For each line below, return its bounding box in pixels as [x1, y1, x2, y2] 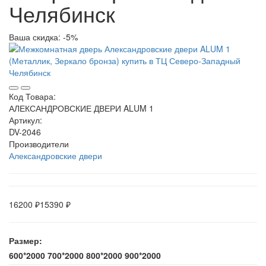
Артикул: [9, 114, 42, 126]
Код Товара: [9, 90, 56, 102]
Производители [9, 138, 69, 150]
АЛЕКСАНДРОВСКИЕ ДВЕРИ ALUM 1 [9, 102, 154, 114]
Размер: [9, 235, 42, 246]
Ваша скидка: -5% [9, 31, 78, 43]
